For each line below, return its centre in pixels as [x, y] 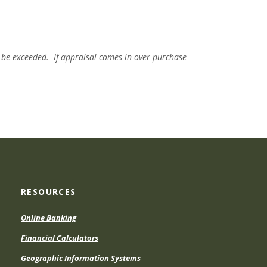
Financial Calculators [60, 238]
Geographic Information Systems [81, 258]
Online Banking [49, 218]
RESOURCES [49, 192]
